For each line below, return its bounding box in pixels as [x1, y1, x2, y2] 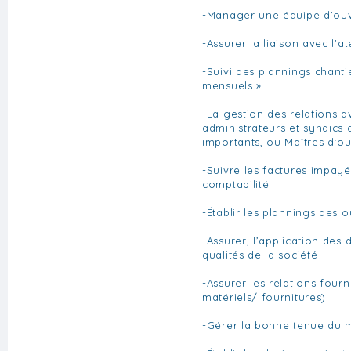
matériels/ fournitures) [202, 290, 327, 303]
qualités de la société [202, 248, 318, 261]
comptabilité [202, 177, 270, 190]
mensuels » [202, 78, 262, 92]
